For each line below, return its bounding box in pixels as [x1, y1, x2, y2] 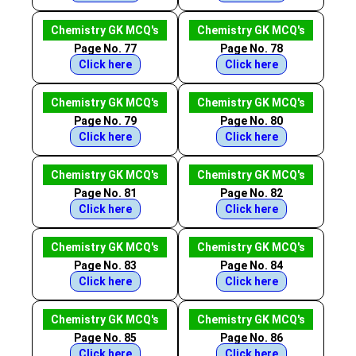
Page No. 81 [73, 187, 137, 199]
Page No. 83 [73, 259, 137, 272]
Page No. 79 [73, 114, 137, 127]
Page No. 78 [219, 42, 283, 55]
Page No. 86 [219, 331, 283, 344]
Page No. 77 [73, 42, 137, 55]
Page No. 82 [219, 187, 283, 199]
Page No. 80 [219, 114, 283, 127]
